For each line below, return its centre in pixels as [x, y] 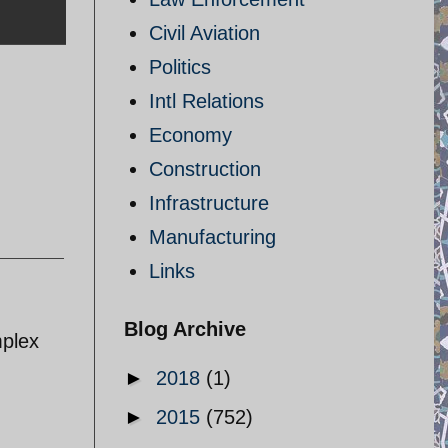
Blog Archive [185, 329]
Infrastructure [209, 203]
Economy [190, 135]
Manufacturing [212, 237]
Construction [205, 169]
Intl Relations [206, 101]
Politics [180, 67]
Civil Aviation [204, 33]
